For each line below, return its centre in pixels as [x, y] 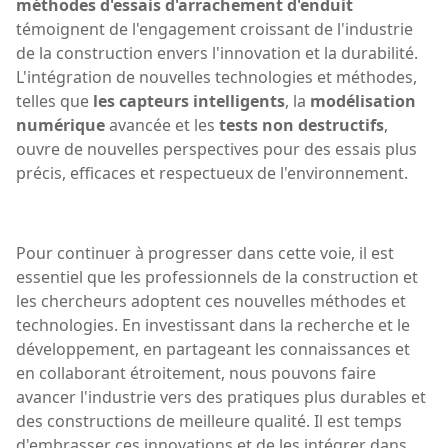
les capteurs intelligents [189, 100]
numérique [60, 124]
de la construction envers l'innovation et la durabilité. [217, 52]
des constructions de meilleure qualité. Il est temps [209, 420]
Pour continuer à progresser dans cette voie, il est [205, 252]
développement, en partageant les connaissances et [213, 348]
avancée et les [162, 124]
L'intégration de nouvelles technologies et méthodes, [216, 76]
